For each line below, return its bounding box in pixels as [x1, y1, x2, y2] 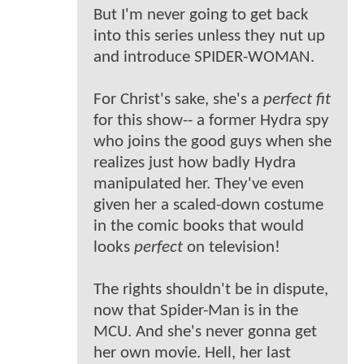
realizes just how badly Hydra [93, 154, 296, 172]
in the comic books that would [93, 218, 304, 236]
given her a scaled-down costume [93, 197, 323, 214]
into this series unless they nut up [93, 28, 325, 45]
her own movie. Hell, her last [93, 344, 291, 362]
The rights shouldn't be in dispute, [93, 281, 328, 299]
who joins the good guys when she [93, 133, 331, 151]
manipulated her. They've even [93, 175, 304, 193]
